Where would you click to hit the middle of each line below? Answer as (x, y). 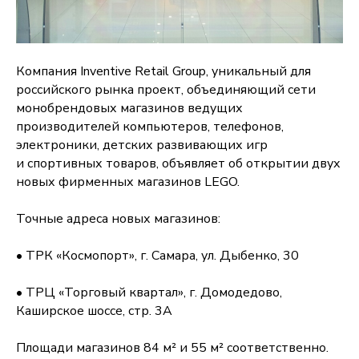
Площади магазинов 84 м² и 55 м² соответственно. (172, 348)
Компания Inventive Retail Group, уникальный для (163, 71)
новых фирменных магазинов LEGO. (128, 182)
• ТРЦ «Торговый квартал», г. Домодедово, (149, 292)
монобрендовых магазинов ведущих (129, 108)
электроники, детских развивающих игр (142, 145)
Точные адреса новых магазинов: (118, 219)
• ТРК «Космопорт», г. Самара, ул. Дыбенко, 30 (157, 256)
